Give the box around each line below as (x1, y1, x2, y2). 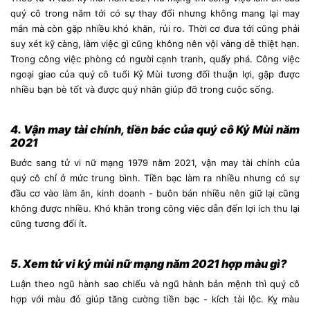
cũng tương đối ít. (10, 217, 90, 229)
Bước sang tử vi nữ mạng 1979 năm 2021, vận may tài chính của (10, 156, 300, 168)
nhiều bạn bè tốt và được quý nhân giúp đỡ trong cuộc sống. (10, 83, 274, 95)
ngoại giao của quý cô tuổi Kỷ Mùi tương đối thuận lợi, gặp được (10, 68, 300, 80)
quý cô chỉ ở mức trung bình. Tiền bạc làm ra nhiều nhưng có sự (10, 172, 300, 183)
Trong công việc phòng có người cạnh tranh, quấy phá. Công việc (10, 53, 300, 64)
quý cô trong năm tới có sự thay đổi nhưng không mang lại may (10, 7, 300, 19)
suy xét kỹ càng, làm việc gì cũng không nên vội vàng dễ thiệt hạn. (10, 37, 300, 49)
